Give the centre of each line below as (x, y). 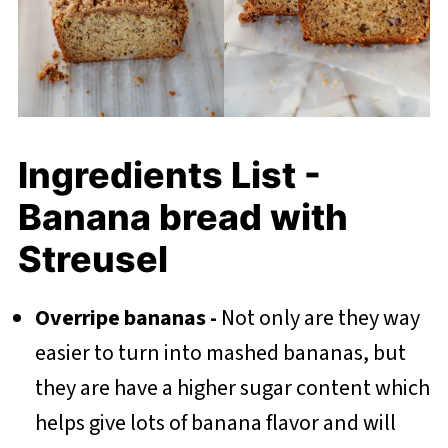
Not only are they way (318, 317)
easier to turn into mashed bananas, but (220, 352)
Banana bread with (182, 216)
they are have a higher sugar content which (232, 387)
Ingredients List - (169, 174)
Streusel (92, 258)
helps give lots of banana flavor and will (215, 422)
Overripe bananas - (125, 317)
